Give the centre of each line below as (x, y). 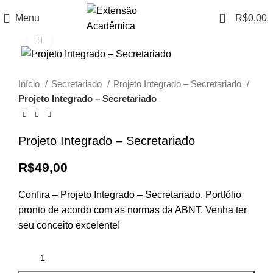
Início (30, 84)
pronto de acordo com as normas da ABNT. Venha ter (133, 210)
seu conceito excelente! (69, 225)
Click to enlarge (84, 40)
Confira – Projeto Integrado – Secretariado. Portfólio (130, 195)
